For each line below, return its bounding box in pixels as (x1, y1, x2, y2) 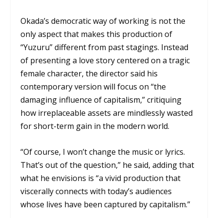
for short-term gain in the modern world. (20, 121, 170, 132)
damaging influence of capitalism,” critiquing (20, 94, 182, 106)
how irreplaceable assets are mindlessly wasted (20, 108, 193, 119)
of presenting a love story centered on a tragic (20, 55, 190, 66)
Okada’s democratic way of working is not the (20, 16, 186, 27)
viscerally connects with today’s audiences (20, 185, 172, 197)
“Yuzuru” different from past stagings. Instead (20, 42, 189, 53)
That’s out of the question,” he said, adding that (20, 159, 195, 170)
